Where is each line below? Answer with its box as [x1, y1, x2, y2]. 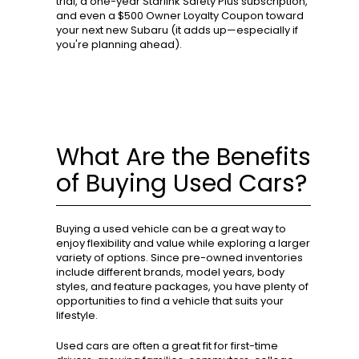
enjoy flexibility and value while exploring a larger [56, 236, 310, 252]
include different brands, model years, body [56, 264, 284, 280]
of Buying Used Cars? [56, 167, 307, 201]
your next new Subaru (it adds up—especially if [56, 22, 298, 38]
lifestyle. [56, 308, 98, 324]
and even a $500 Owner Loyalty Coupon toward [56, 8, 304, 24]
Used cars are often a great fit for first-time [56, 338, 278, 354]
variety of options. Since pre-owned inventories [56, 250, 303, 266]
